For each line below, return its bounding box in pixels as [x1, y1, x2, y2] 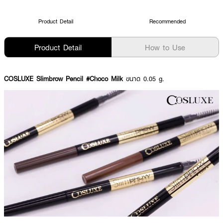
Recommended [149, 17, 186, 25]
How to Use [145, 42, 185, 52]
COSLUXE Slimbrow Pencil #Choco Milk [4, 74, 123, 83]
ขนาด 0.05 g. [123, 74, 164, 83]
